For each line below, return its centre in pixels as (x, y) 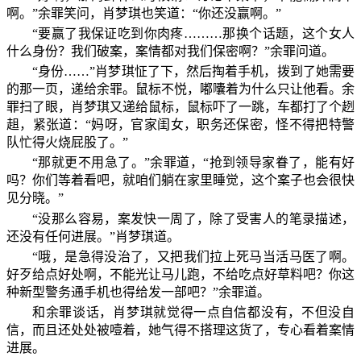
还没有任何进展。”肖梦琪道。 (93, 236)
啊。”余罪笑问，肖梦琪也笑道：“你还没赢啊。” (144, 13)
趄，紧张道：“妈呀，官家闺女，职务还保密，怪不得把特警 (180, 125)
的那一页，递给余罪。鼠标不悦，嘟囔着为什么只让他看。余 (180, 89)
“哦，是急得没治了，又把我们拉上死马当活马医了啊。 (193, 256)
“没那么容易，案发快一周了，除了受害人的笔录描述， (193, 218)
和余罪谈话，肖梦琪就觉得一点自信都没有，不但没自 (193, 312)
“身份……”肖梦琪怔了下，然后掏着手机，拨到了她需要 (193, 72)
